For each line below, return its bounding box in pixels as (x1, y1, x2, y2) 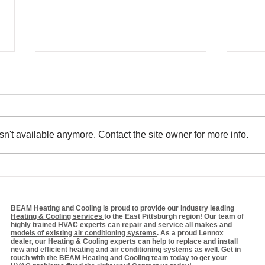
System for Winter (49, 185, 154, 198)
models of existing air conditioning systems (11, 229, 157, 238)
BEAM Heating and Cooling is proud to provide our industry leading (11, 204, 234, 213)
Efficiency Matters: (49, 161, 160, 174)
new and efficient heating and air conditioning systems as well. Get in (11, 245, 241, 254)
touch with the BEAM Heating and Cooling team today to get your (11, 254, 227, 263)
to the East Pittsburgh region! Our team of (104, 212, 244, 221)
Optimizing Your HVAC (49, 173, 177, 186)
